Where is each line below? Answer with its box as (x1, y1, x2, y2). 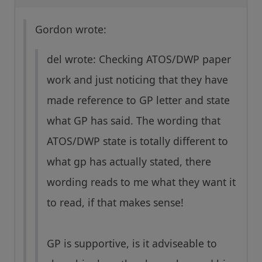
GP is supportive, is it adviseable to (47, 236, 217, 251)
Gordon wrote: (35, 22, 106, 37)
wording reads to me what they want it (47, 175, 236, 189)
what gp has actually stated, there (47, 154, 211, 169)
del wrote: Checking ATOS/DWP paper (47, 52, 231, 67)
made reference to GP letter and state (47, 93, 230, 108)
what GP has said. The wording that (47, 113, 220, 128)
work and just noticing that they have (47, 73, 228, 87)
